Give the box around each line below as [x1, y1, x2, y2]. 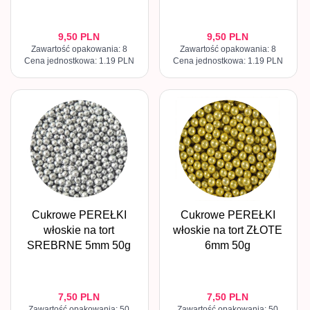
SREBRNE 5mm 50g [27, 239, 131, 252]
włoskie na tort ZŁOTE [173, 224, 282, 237]
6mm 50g [205, 239, 250, 252]
